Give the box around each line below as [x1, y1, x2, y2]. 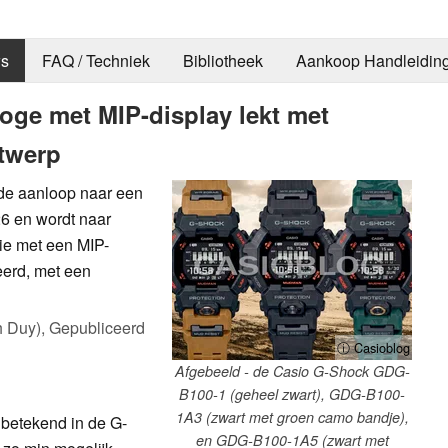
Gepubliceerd [49, 315, 145, 339]
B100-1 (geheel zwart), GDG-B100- [179, 383, 405, 404]
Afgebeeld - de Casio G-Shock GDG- [174, 360, 410, 381]
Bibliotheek [182, 49, 263, 73]
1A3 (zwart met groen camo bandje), [175, 406, 409, 427]
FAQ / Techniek [41, 49, 150, 73]
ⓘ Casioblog [337, 337, 410, 357]
